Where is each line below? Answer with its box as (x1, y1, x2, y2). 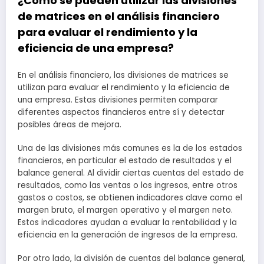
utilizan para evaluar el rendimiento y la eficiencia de (18, 82, 230, 94)
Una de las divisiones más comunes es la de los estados (18, 143, 242, 154)
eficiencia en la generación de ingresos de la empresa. (18, 229, 237, 241)
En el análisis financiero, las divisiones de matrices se (18, 70, 229, 81)
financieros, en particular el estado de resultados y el (18, 155, 232, 167)
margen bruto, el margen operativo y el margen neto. (18, 204, 233, 216)
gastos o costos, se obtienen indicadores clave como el (18, 192, 242, 204)
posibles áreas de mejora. (18, 119, 121, 131)
